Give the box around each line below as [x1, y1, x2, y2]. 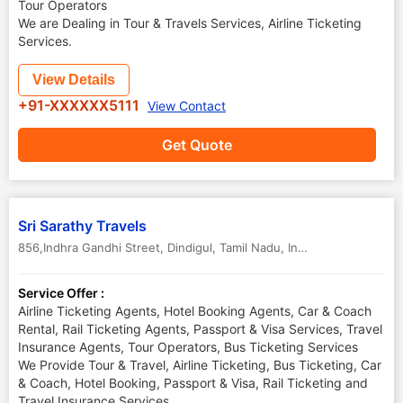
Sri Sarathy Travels [18, 217, 147, 235]
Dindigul [167, 240, 212, 255]
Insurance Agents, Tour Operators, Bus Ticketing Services [18, 339, 358, 354]
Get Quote [162, 136, 232, 154]
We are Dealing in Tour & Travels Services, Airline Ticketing [18, 15, 362, 31]
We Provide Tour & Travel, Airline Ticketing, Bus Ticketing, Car [18, 357, 381, 372]
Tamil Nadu [219, 240, 281, 255]
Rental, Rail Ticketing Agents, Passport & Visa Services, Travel [18, 321, 382, 336]
